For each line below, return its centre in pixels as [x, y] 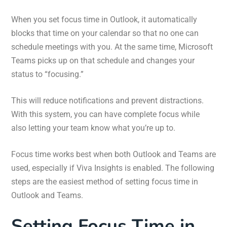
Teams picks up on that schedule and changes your [103, 60]
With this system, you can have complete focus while [105, 114]
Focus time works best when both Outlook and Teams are [113, 154]
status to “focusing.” [47, 74]
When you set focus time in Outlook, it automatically [104, 19]
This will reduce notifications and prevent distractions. [107, 100]
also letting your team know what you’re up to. [93, 128]
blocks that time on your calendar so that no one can [105, 33]
